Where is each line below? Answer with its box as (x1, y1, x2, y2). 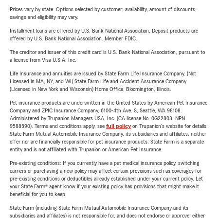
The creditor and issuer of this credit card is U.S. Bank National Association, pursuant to (10, 49, 205, 55)
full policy (106, 123, 131, 129)
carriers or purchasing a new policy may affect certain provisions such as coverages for (10, 168, 201, 174)
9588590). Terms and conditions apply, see (10, 123, 106, 129)
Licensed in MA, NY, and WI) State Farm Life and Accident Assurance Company (10, 78, 186, 84)
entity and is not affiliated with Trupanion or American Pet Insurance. (10, 146, 163, 152)
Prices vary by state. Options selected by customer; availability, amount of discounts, (10, 6, 197, 12)
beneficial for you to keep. (10, 191, 67, 197)
